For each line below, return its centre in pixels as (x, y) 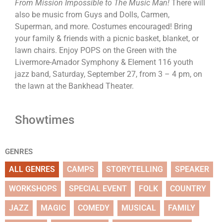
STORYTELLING (135, 169)
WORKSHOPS (33, 189)
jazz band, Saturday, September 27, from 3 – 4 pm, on (109, 74)
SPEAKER (192, 169)
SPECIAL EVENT (98, 189)
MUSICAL (139, 208)
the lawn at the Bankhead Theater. (74, 86)
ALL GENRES (32, 169)
